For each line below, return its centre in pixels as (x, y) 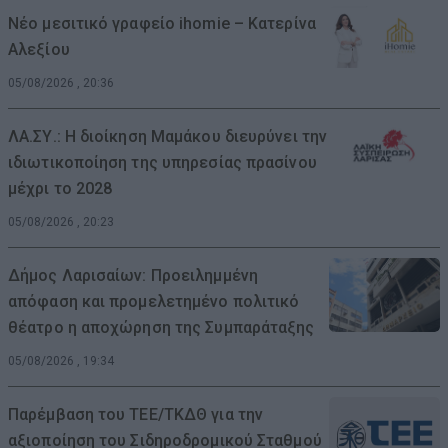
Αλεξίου (39, 49)
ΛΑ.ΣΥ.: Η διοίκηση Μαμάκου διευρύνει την (167, 136)
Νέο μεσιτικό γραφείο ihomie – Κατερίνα (162, 23)
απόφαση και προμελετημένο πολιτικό (154, 301)
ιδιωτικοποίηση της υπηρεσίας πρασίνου (162, 162)
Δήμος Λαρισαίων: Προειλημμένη (133, 275)
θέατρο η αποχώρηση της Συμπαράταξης (161, 327)
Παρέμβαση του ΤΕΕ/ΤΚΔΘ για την (136, 414)
